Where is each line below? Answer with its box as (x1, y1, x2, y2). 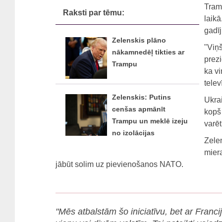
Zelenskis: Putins (112, 93, 171, 101)
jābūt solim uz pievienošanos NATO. (55, 160, 183, 168)
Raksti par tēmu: (63, 8, 124, 17)
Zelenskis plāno (112, 36, 166, 44)
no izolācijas (112, 129, 155, 137)
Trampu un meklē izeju (112, 117, 188, 125)
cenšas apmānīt (112, 105, 166, 113)
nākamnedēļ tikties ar (112, 48, 184, 56)
